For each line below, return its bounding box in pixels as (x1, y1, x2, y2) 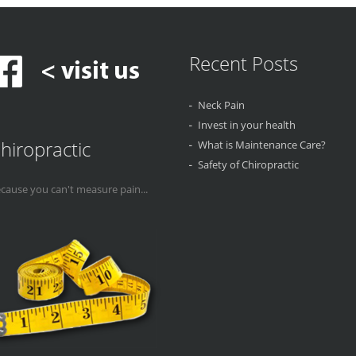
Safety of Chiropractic (198, 157, 299, 172)
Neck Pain (198, 98, 245, 112)
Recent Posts (189, 50, 298, 76)
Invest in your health (198, 118, 296, 132)
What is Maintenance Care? (198, 137, 326, 152)
